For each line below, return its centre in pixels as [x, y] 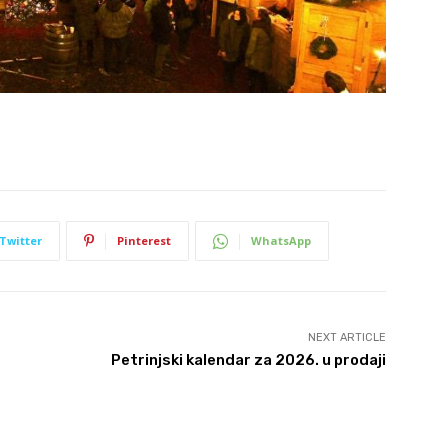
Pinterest [144, 241]
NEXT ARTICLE [346, 338]
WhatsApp [281, 241]
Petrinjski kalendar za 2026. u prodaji [248, 360]
